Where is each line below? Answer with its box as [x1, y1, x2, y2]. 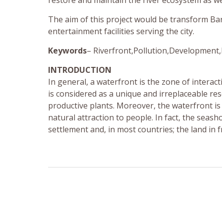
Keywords [48, 45, 87, 56]
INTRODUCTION [48, 64, 111, 76]
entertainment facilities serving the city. [48, 26, 194, 37]
